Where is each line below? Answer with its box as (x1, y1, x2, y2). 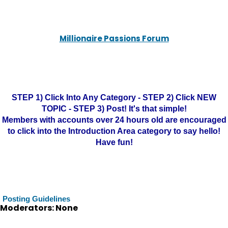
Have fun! (95, 138, 133, 147)
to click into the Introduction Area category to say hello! (8, 127, 220, 135)
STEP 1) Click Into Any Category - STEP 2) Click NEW (12, 93, 216, 102)
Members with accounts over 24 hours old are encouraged (2, 116, 226, 124)
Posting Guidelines (3, 194, 70, 203)
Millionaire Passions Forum (59, 33, 169, 44)
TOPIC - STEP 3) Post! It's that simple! (41, 104, 187, 113)
